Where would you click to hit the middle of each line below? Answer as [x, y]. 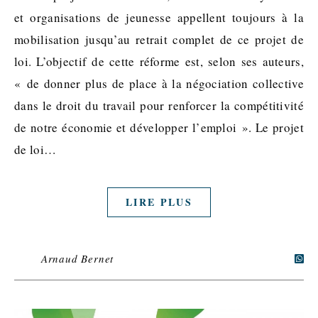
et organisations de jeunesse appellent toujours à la [159, 17]
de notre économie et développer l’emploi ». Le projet [159, 127]
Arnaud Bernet [77, 258]
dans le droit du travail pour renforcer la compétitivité [159, 105]
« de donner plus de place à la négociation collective [159, 83]
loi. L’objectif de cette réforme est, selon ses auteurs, [159, 61]
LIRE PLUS [159, 202]
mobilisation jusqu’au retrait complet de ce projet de [159, 39]
